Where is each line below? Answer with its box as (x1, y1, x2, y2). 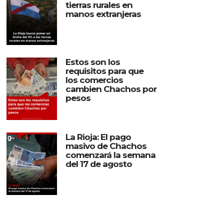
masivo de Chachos (65, 140, 146, 151)
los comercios (65, 74, 123, 85)
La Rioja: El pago (65, 131, 131, 142)
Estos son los (65, 56, 120, 67)
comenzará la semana (65, 149, 155, 160)
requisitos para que (65, 65, 143, 76)
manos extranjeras (65, 8, 141, 19)
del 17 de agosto (65, 158, 132, 169)
